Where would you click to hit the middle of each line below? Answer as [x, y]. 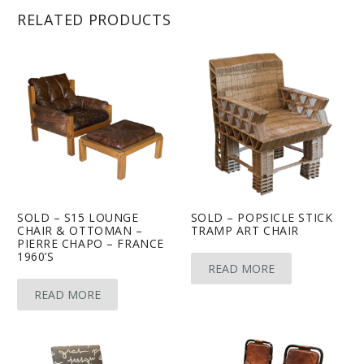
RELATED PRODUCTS [94, 20]
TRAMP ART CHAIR [245, 230]
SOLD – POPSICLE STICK [262, 217]
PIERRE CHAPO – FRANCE [91, 243]
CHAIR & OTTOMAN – [80, 230]
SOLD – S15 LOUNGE [78, 217]
